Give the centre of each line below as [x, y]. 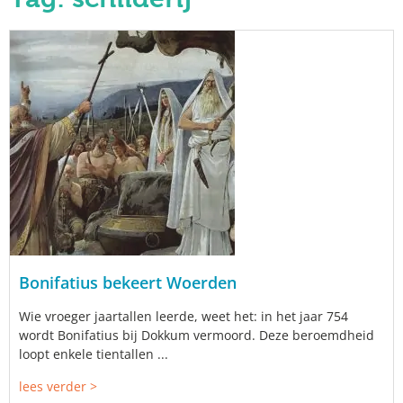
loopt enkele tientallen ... [94, 354]
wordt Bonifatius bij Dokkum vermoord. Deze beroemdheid [197, 335]
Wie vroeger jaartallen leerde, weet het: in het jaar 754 [184, 316]
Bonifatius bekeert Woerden [128, 282]
